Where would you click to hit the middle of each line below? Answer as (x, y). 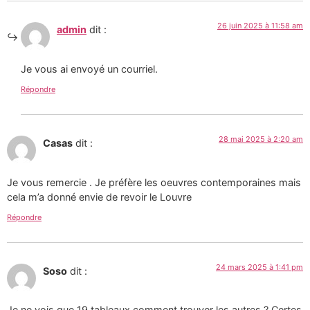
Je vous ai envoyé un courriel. (89, 69)
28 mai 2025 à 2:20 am (261, 139)
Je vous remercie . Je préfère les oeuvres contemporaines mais (154, 182)
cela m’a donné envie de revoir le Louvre (99, 197)
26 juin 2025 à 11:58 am (260, 26)
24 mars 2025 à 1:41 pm (259, 267)
